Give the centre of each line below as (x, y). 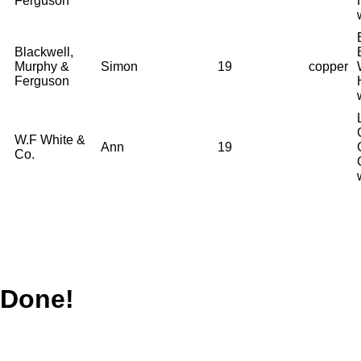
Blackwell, (44, 52)
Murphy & (42, 66)
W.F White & (50, 139)
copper (328, 66)
